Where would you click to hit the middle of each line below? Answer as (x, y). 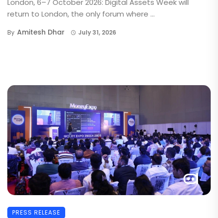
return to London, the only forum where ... (81, 14)
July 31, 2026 (97, 33)
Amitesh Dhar (41, 32)
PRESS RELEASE (36, 212)
